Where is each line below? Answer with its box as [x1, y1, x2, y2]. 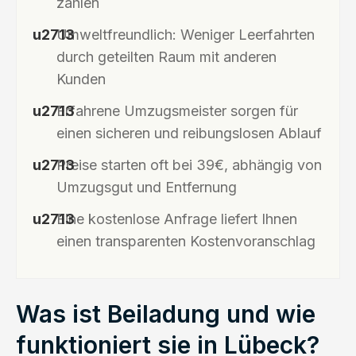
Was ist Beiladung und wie [16, 299, 315, 328]
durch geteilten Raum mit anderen [56, 48, 277, 65]
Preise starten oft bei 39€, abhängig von [56, 156, 322, 173]
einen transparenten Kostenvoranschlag [56, 232, 315, 250]
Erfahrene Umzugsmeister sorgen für [56, 102, 298, 119]
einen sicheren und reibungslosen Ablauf [56, 124, 322, 141]
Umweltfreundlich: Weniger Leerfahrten [56, 25, 315, 43]
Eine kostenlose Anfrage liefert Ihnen [56, 210, 297, 227]
